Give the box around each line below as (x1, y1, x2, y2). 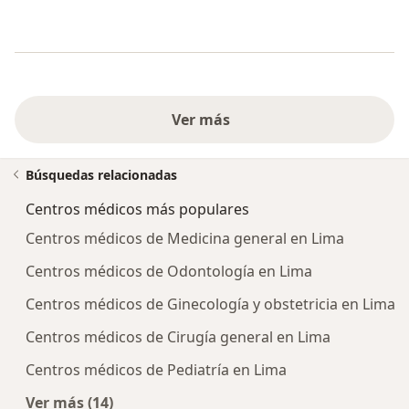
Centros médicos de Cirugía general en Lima (26, 327, 330, 348)
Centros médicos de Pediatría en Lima (26, 360, 287, 381)
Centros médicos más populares (26, 199, 249, 220)
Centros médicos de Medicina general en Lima (26, 228, 344, 249)
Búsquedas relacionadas (26, 166, 177, 184)
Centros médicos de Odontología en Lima (26, 261, 312, 282)
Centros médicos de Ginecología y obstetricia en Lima (26, 294, 395, 315)
